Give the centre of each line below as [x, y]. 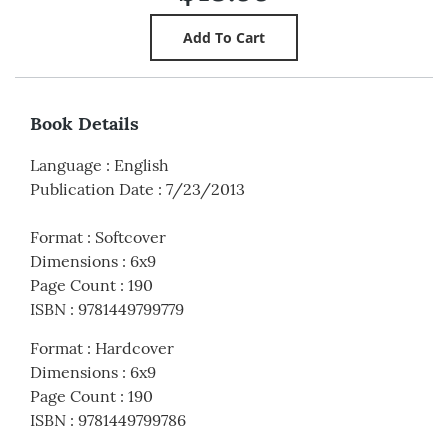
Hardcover [134, 348]
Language [66, 165]
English [141, 165]
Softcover [130, 237]
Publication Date [92, 189]
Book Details [84, 124]
